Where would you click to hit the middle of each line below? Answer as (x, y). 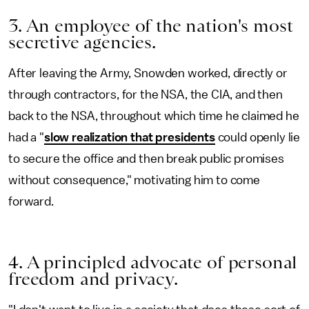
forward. (31, 201)
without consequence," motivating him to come (134, 180)
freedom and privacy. (93, 279)
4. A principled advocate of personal (153, 262)
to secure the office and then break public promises (146, 159)
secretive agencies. (82, 42)
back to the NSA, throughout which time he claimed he (154, 116)
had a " (26, 137)
